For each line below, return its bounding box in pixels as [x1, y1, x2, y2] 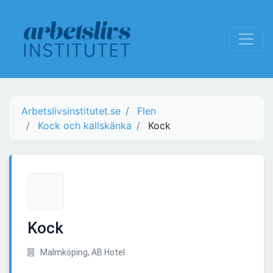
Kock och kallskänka [38, 119, 132, 132]
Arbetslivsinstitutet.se [21, 105, 121, 118]
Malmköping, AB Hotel [38, 247, 125, 258]
